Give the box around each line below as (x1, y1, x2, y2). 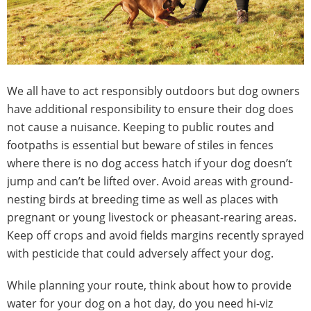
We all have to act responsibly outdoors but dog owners (7, 83, 300, 99)
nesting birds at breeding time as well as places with (7, 191, 278, 207)
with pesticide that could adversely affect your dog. (7, 245, 274, 261)
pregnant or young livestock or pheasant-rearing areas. (7, 209, 296, 225)
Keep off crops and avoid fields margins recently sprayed (7, 227, 304, 243)
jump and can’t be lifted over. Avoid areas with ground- (7, 173, 293, 189)
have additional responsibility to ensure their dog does (7, 101, 294, 117)
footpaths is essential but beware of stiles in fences (7, 137, 274, 153)
